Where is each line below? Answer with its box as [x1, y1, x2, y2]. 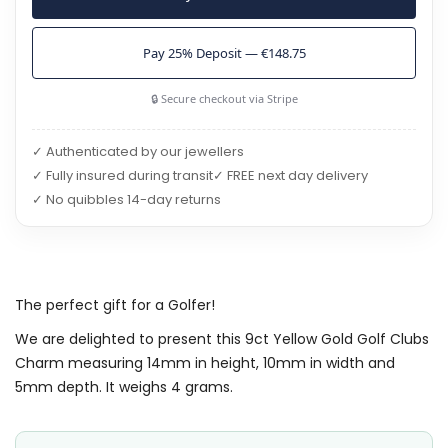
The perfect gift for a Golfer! [15, 294, 215, 315]
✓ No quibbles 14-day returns [32, 189, 221, 209]
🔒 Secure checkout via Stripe [150, 90, 298, 106]
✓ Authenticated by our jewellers [32, 141, 244, 161]
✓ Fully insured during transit [32, 165, 213, 185]
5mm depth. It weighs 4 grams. [15, 376, 233, 397]
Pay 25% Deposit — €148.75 [142, 43, 306, 62]
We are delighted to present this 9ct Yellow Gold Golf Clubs [15, 328, 429, 349]
